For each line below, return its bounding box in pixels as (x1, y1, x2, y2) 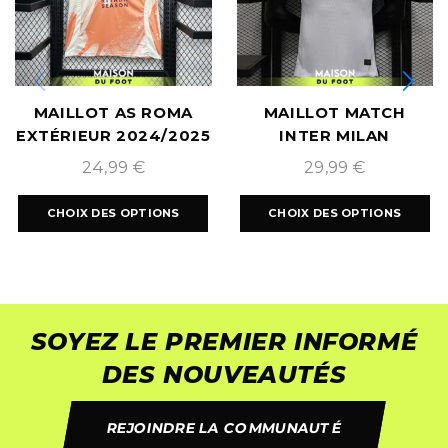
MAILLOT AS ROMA (33, 103, 193, 122)
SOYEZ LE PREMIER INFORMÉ (30, 326, 418, 356)
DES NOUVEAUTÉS (101, 359, 347, 389)
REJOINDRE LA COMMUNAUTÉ (105, 418, 343, 437)
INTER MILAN (279, 126, 391, 145)
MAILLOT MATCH (263, 103, 406, 122)
